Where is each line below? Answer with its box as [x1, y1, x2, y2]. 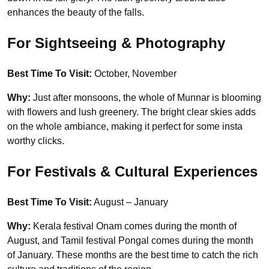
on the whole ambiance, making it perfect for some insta [7, 121, 243, 132]
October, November [92, 68, 177, 79]
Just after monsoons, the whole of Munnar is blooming [33, 92, 261, 103]
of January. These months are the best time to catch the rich [7, 250, 258, 261]
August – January [92, 197, 168, 208]
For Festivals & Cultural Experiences [7, 163, 258, 180]
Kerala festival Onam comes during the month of [31, 221, 237, 232]
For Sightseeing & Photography [7, 35, 225, 52]
